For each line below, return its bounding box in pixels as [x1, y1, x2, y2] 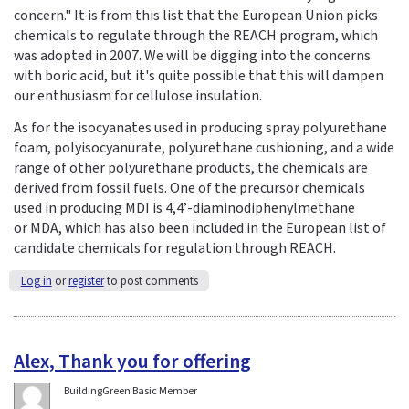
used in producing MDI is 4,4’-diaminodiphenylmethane [14, 197, 355, 218]
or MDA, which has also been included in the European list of [14, 217, 386, 238]
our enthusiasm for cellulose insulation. [14, 86, 262, 106]
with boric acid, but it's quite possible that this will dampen [14, 66, 383, 86]
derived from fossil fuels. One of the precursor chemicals [14, 177, 365, 198]
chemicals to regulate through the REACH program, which [14, 26, 378, 46]
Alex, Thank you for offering [14, 347, 251, 376]
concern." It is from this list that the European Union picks [14, 5, 378, 26]
